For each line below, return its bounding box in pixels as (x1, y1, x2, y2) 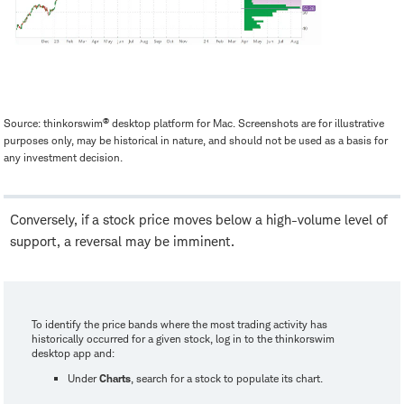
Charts (99, 372, 131, 386)
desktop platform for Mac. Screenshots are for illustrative (109, 116, 384, 131)
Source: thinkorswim (4, 116, 103, 131)
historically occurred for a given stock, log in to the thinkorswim (32, 332, 335, 346)
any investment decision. (4, 151, 123, 165)
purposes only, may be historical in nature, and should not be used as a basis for (4, 133, 388, 148)
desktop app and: (32, 346, 115, 361)
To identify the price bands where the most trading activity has (32, 317, 327, 332)
